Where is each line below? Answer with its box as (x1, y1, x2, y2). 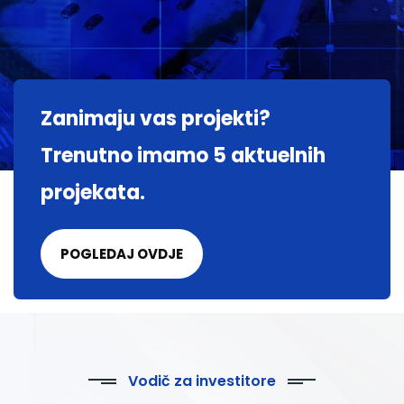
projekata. (41, 179, 145, 207)
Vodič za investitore (128, 371, 276, 392)
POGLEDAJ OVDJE (60, 244, 183, 264)
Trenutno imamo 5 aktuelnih (41, 142, 326, 170)
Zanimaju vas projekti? (41, 105, 271, 133)
